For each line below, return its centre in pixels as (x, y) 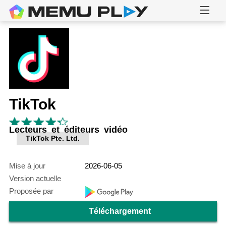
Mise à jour (27, 166)
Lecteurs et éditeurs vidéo (68, 130)
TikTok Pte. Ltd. (52, 138)
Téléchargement (120, 211)
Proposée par (31, 191)
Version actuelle (35, 179)
